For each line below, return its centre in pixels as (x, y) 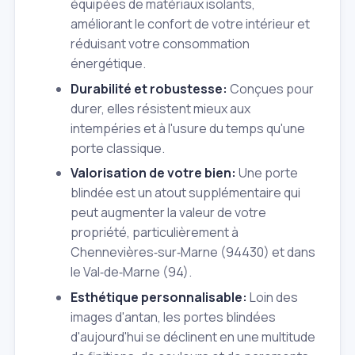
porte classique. (118, 148)
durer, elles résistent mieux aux (160, 108)
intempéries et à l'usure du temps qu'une (188, 128)
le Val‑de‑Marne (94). (131, 272)
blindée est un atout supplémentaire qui (185, 193)
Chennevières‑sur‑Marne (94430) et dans (193, 252)
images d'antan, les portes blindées (173, 317)
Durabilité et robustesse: (149, 88)
